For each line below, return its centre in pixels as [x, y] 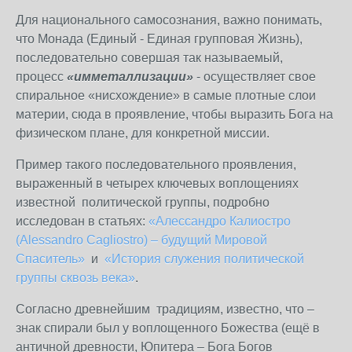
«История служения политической [204, 259]
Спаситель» [50, 259]
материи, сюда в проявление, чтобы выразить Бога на [174, 114]
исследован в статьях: [82, 221]
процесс [41, 77]
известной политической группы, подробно [143, 202]
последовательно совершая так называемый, [149, 58]
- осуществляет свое [255, 77]
